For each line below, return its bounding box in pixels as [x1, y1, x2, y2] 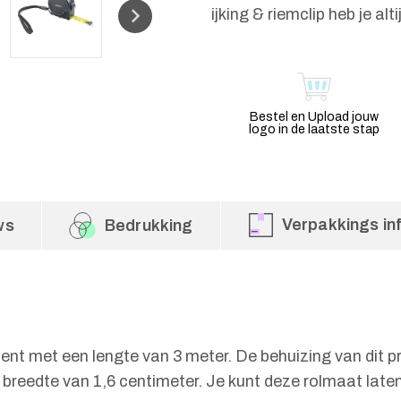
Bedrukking [104, 217, 193, 235]
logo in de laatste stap [248, 123, 380, 136]
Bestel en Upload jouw [249, 110, 379, 124]
